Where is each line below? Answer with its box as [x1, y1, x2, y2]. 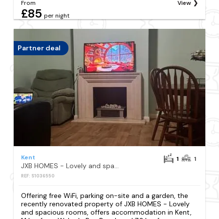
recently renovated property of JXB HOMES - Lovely [21, 199, 190, 208]
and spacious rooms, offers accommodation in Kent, [21, 207, 192, 217]
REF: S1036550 [21, 173, 55, 179]
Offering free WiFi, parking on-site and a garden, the [21, 191, 189, 200]
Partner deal [18, 44, 61, 53]
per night [44, 11, 70, 20]
